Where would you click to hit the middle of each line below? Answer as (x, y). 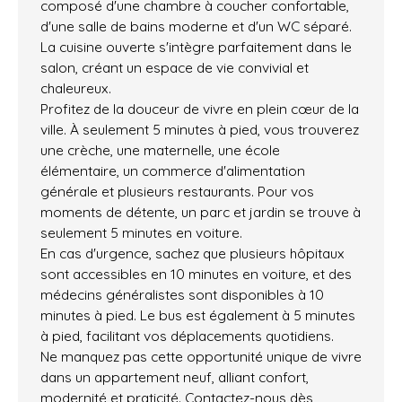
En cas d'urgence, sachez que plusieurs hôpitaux (192, 253)
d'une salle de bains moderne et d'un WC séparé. (196, 26)
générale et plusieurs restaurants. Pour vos (177, 192)
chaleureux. (76, 88)
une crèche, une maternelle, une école (160, 150)
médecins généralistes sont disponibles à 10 (182, 295)
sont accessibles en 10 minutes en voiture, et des (196, 274)
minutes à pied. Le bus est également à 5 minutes (198, 315)
